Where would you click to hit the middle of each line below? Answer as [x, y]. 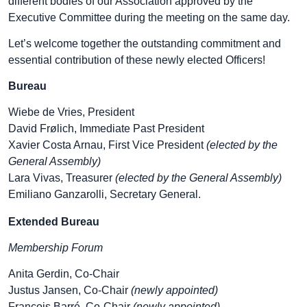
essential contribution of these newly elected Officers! [137, 60]
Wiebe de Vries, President [71, 112]
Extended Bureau [54, 222]
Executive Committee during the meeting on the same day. [149, 17]
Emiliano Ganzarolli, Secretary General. [105, 194]
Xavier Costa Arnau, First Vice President [107, 145]
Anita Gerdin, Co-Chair [64, 274]
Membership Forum [56, 248]
